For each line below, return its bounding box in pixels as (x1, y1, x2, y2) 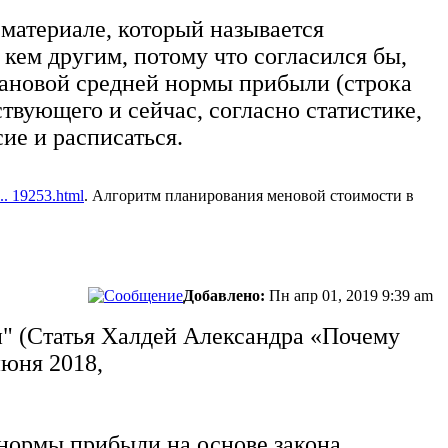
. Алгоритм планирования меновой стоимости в (84, 186, 414, 204)
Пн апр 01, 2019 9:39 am (265, 286, 437, 304)
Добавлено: (183, 286, 265, 304)
